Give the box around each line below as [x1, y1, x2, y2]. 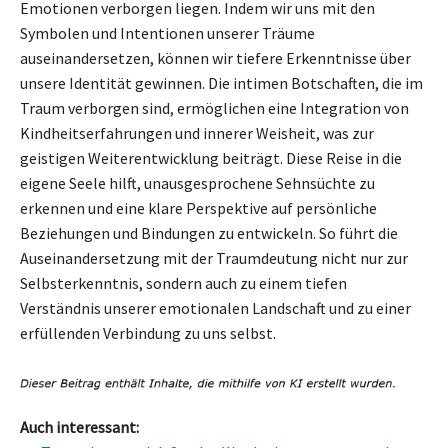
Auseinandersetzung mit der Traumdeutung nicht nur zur [20, 247, 408, 268]
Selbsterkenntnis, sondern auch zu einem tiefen [20, 272, 347, 293]
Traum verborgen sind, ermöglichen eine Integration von [20, 97, 409, 118]
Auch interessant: [20, 417, 139, 438]
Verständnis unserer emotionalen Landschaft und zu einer [20, 297, 411, 318]
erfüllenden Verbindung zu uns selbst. [20, 322, 276, 343]
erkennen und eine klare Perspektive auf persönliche [20, 197, 377, 218]
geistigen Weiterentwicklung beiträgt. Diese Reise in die [20, 147, 402, 168]
